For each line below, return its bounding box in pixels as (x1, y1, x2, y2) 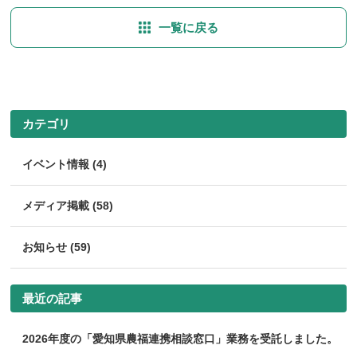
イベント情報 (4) (22, 158, 108, 171)
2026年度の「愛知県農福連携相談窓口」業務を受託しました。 (22, 332, 339, 346)
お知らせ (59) (22, 241, 92, 254)
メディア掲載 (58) (22, 199, 114, 213)
